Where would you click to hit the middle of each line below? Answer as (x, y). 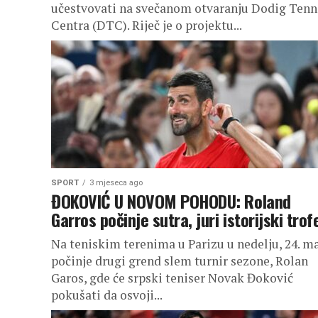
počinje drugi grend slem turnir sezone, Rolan (180, 261)
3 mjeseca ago (116, 183)
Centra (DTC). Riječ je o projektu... (147, 25)
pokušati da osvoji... (107, 295)
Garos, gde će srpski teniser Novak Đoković (172, 278)
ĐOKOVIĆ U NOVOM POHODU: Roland (171, 201)
